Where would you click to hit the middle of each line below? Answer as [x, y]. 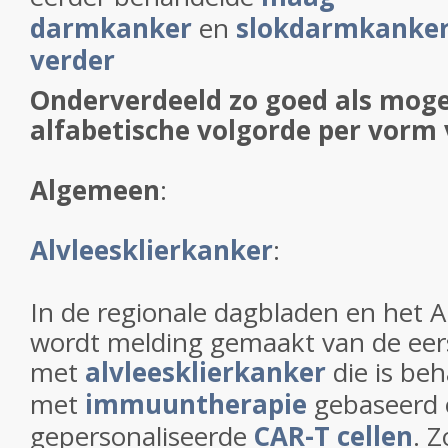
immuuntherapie [196, 404]
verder [72, 60]
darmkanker [111, 28]
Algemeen [95, 190]
